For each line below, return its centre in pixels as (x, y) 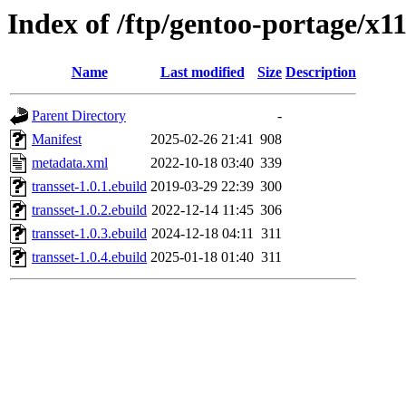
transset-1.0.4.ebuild (89, 257)
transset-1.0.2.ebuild (89, 210)
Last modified (202, 72)
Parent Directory (79, 116)
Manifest (57, 140)
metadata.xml (70, 163)
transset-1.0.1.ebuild (89, 187)
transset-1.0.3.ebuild (89, 234)
